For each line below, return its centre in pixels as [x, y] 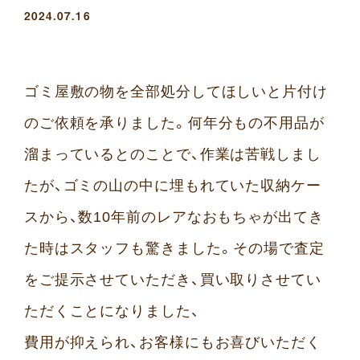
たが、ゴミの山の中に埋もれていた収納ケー [172, 185]
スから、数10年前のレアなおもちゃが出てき [174, 217]
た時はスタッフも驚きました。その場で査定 [174, 248]
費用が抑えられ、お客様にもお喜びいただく [172, 342]
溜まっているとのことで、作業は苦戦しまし [172, 154]
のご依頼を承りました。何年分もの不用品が [174, 123]
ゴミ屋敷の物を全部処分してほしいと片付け [176, 91]
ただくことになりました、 [112, 311]
